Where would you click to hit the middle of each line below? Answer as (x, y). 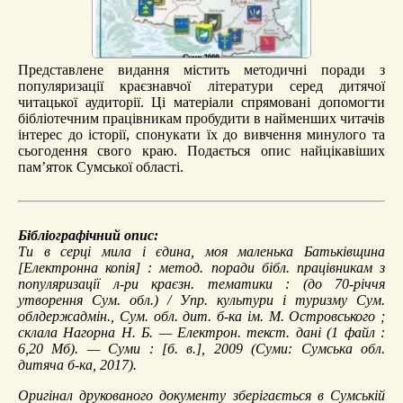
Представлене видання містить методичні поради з (201, 69)
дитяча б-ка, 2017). (77, 364)
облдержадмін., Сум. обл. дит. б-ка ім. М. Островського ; (201, 316)
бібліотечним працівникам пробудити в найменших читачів (201, 118)
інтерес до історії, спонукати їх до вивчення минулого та (201, 134)
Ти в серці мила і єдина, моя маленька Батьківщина (201, 251)
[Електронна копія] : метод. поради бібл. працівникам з (201, 267)
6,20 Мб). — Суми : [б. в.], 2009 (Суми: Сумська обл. (201, 348)
